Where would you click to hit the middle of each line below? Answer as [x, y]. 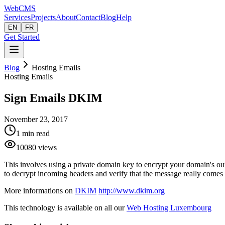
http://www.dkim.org [132, 190]
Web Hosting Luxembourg [169, 207]
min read [36, 133]
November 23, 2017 [36, 119]
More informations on [39, 190]
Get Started [22, 37]
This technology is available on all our [65, 207]
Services [17, 17]
